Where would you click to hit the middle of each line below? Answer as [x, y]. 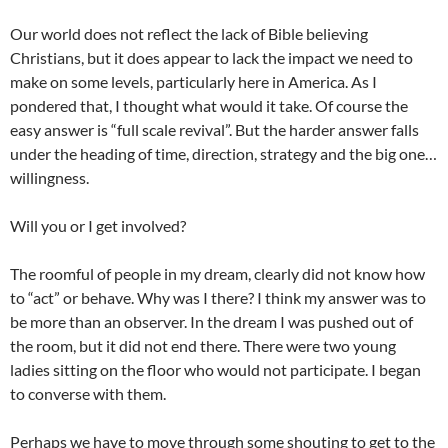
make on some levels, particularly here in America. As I [193, 82]
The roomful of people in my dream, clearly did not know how [217, 274]
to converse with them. [88, 394]
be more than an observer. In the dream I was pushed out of [211, 322]
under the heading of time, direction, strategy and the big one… [223, 154]
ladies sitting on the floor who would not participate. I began [215, 370]
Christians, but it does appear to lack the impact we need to [211, 58]
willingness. [49, 178]
